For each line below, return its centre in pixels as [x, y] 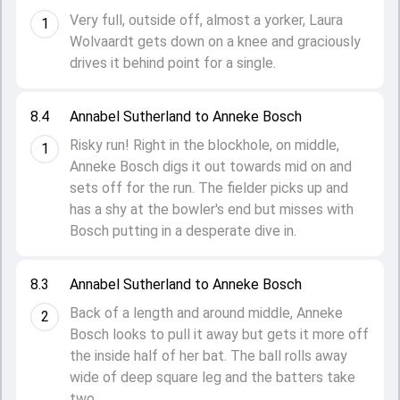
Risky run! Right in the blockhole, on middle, [204, 145]
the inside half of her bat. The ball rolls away [208, 356]
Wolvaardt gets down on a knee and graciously [215, 42]
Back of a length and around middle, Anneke [206, 313]
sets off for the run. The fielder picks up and [209, 188]
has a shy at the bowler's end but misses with [212, 209]
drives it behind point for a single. [173, 63]
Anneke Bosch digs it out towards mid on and [211, 167]
